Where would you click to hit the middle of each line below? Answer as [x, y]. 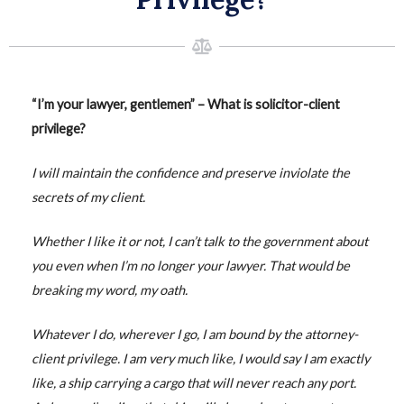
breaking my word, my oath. [109, 290]
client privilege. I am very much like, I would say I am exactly [200, 359]
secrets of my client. [88, 197]
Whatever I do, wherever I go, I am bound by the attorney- [194, 335]
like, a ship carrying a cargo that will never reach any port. [193, 383]
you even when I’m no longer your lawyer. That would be [190, 266]
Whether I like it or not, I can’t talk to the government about [199, 242]
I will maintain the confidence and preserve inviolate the [190, 173]
